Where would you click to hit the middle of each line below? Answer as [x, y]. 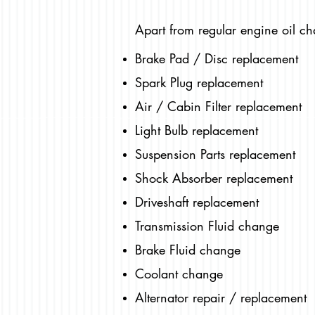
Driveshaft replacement [197, 202]
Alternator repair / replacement [221, 298]
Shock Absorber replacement [214, 178]
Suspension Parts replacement [215, 154]
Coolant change [179, 274]
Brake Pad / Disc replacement [217, 59]
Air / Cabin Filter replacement [218, 107]
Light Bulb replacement [197, 130]
